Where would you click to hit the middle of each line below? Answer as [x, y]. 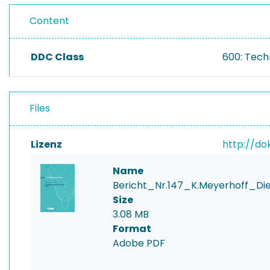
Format [132, 229]
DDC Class [57, 57]
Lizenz [46, 144]
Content [49, 21]
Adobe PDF [139, 243]
